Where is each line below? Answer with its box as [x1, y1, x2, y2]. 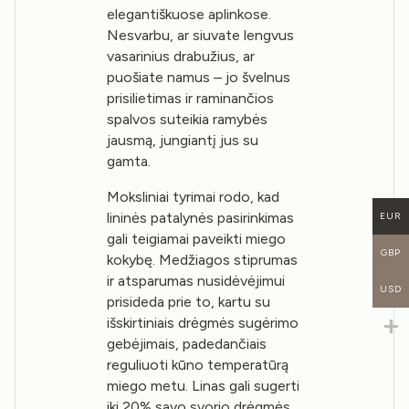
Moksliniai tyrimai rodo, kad [107, 187, 280, 205]
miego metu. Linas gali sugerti [107, 376, 300, 394]
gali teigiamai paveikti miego [107, 229, 287, 247]
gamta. [107, 152, 152, 170]
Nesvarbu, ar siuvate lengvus [107, 26, 295, 44]
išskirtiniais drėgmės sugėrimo [107, 313, 299, 331]
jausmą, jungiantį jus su [107, 131, 259, 149]
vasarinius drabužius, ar [107, 47, 256, 65]
